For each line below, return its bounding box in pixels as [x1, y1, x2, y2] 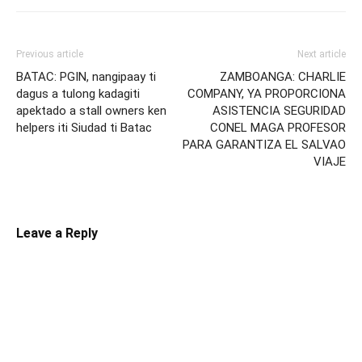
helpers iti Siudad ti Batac [16, 120, 152, 135]
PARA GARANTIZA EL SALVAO [183, 137, 346, 152]
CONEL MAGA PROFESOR [210, 120, 346, 135]
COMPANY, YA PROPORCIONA [187, 86, 346, 101]
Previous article [16, 48, 83, 60]
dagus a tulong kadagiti [16, 86, 140, 101]
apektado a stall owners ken [16, 103, 166, 118]
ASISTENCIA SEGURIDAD [213, 103, 346, 118]
